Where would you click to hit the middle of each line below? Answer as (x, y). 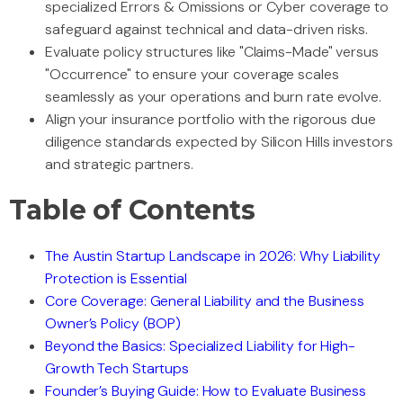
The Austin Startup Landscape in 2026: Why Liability (213, 256)
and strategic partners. (119, 165)
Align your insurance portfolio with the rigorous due (210, 120)
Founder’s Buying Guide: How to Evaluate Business (206, 391)
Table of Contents (133, 210)
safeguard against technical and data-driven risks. (206, 30)
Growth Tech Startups (117, 369)
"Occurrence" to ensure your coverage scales (192, 75)
